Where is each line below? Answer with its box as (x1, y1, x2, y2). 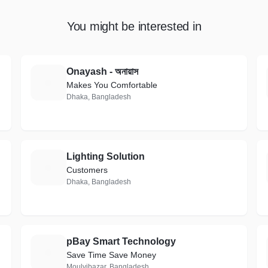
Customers (66, 165, 108, 175)
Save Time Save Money (66, 250, 156, 260)
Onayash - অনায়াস (66, 66, 138, 77)
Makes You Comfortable (66, 80, 157, 90)
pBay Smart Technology (66, 236, 176, 246)
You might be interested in (66, 20, 202, 33)
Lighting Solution (66, 151, 145, 162)
